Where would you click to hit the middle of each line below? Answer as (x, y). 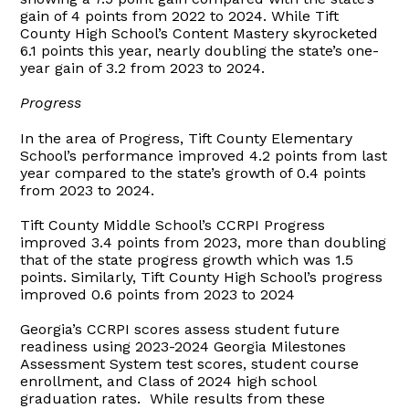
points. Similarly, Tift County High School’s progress (202, 278)
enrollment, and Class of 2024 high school (168, 382)
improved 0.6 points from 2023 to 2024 (158, 295)
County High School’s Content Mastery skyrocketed (199, 34)
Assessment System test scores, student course (190, 364)
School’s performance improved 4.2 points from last (204, 156)
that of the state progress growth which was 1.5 (187, 260)
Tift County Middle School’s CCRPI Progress (173, 225)
